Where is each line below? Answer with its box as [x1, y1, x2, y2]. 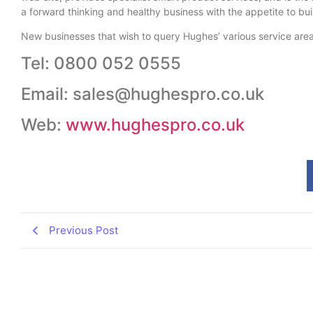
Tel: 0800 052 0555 [21, 52, 181, 73]
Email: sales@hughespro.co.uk [21, 83, 264, 104]
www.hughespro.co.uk [66, 114, 245, 135]
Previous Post [49, 223, 118, 237]
